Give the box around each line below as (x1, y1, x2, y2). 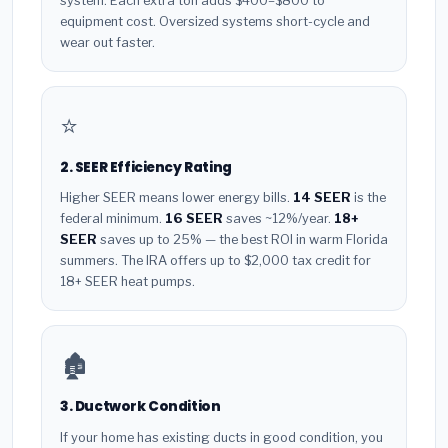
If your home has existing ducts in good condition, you (60, 430, 383, 446)
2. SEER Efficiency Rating (60, 157, 232, 177)
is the (351, 190, 386, 206)
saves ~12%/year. (223, 211, 334, 227)
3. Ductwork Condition (60, 397, 221, 417)
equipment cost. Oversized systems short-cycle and (60, 13, 370, 29)
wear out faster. (60, 34, 155, 50)
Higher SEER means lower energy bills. (60, 190, 293, 206)
